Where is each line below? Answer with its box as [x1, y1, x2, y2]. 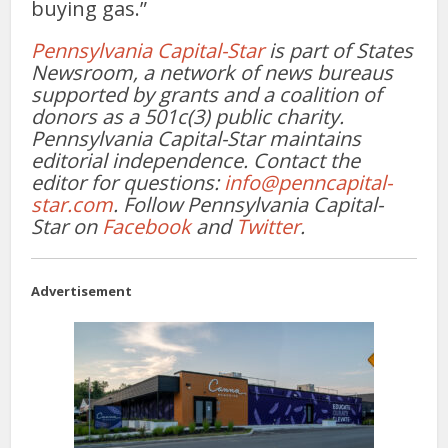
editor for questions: [31, 169, 225, 197]
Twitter [236, 213, 301, 241]
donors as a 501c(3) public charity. [31, 103, 345, 131]
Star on [31, 213, 103, 241]
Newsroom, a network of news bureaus [31, 59, 394, 87]
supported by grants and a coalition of [31, 81, 383, 109]
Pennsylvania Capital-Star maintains [31, 125, 362, 153]
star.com [31, 191, 114, 219]
